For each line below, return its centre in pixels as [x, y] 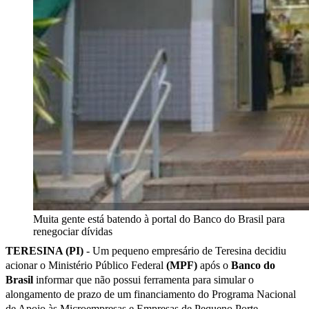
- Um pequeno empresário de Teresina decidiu [185, 250]
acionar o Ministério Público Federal [86, 265]
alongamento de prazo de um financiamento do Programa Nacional [151, 294]
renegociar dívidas [73, 231]
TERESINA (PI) [44, 250]
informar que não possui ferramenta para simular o [143, 279]
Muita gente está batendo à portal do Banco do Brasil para [159, 219]
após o [213, 265]
